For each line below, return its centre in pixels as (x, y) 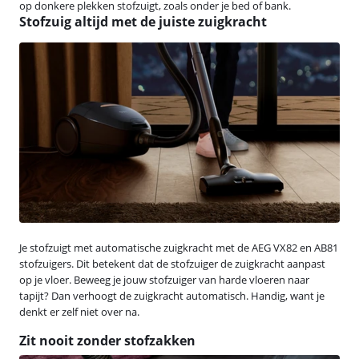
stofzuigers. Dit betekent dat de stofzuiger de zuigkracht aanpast (172, 263)
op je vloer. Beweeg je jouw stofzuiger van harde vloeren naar (164, 279)
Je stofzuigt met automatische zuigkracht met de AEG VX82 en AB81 (179, 247)
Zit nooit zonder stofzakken (107, 340)
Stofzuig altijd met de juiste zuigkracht (143, 21)
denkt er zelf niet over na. (79, 311)
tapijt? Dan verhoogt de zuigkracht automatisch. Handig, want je (172, 295)
